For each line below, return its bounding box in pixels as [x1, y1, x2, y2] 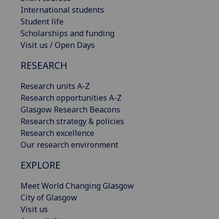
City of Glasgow [21, 192, 77, 203]
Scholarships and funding [21, 27, 114, 39]
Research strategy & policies [21, 115, 124, 127]
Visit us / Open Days [21, 39, 95, 50]
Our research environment [21, 139, 118, 150]
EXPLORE [21, 158, 61, 172]
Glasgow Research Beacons [21, 104, 120, 115]
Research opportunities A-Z [21, 92, 122, 103]
